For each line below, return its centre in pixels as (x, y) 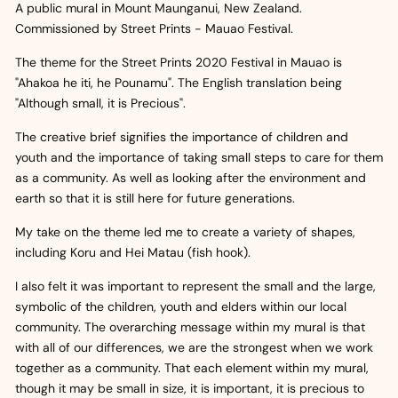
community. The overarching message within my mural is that (190, 326)
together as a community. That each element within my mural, (192, 367)
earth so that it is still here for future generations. (155, 198)
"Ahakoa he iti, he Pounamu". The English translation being (179, 82)
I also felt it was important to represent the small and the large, (195, 286)
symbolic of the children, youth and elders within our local (181, 306)
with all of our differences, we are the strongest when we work (194, 347)
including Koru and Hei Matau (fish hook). (133, 252)
